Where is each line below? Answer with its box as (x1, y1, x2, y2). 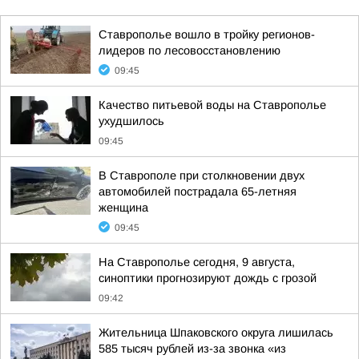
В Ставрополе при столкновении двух (99, 169, 305, 182)
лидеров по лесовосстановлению (99, 44, 280, 57)
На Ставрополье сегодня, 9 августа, (99, 256, 295, 268)
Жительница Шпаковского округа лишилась (99, 326, 333, 339)
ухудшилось (99, 115, 164, 127)
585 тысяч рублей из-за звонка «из (99, 342, 286, 355)
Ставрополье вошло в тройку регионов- (99, 28, 315, 41)
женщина (99, 201, 148, 214)
